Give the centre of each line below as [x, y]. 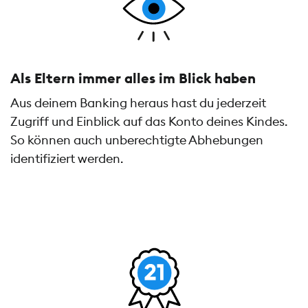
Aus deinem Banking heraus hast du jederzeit [138, 103]
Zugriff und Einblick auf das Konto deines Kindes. [149, 122]
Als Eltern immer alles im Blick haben [133, 78]
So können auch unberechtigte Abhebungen [137, 140]
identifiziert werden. [67, 159]
